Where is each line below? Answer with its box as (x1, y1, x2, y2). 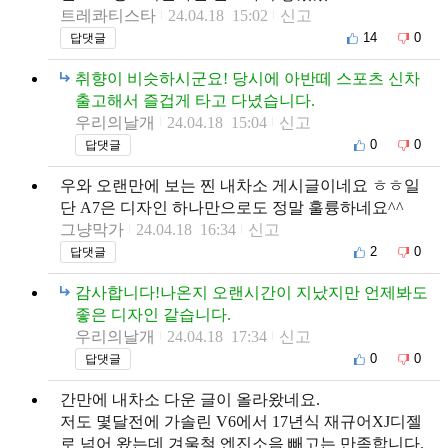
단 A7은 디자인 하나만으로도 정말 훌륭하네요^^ (60, 198, 404, 216)
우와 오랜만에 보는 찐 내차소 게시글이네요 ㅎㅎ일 (60, 176, 420, 194)
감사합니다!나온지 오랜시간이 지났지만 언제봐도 (75, 283, 428, 301)
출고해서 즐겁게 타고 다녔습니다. (75, 91, 315, 109)
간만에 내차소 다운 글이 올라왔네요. (60, 390, 320, 408)
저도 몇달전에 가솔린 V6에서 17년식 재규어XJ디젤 (60, 412, 422, 430)
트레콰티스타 (60, 6, 156, 24)
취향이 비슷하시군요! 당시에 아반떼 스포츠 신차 (75, 69, 420, 87)
